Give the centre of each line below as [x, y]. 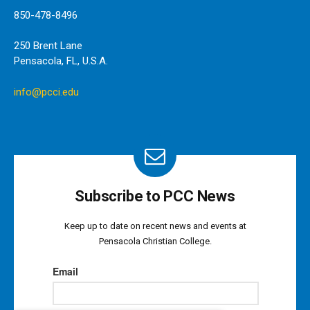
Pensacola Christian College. [155, 241]
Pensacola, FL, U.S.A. [61, 61]
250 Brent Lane [48, 46]
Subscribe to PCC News [155, 196]
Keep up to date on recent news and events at [155, 226]
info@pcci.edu [46, 92]
